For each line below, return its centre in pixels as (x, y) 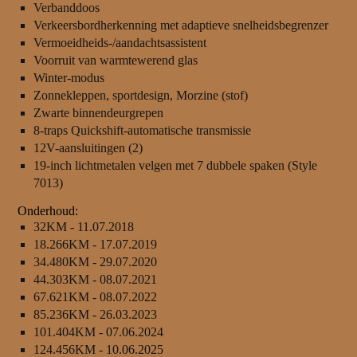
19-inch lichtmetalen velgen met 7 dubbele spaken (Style (175, 166)
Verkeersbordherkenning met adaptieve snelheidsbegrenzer (180, 25)
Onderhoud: (47, 211)
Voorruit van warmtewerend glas (115, 61)
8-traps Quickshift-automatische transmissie (142, 131)
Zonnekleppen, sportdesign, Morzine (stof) (140, 96)
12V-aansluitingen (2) (88, 148)
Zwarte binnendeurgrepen (98, 113)
